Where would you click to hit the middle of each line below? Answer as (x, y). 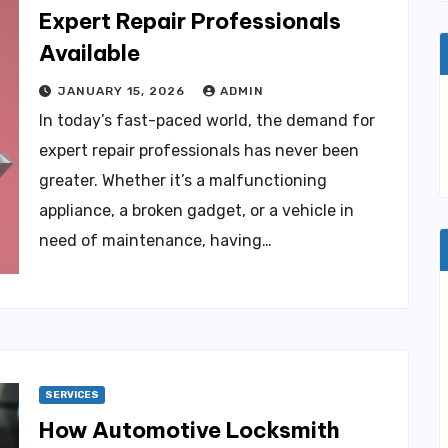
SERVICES (72, 394)
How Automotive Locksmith (189, 429)
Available (89, 52)
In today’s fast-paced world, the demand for (207, 120)
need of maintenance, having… (155, 240)
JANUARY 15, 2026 (123, 90)
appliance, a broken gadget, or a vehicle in (196, 210)
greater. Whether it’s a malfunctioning (183, 180)
